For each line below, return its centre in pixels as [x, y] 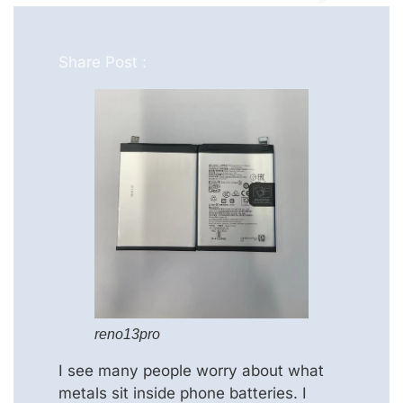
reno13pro [127, 334]
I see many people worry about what [191, 370]
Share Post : [103, 63]
